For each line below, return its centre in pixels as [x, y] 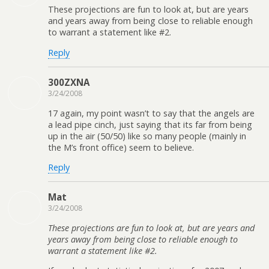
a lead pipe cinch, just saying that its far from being [150, 124]
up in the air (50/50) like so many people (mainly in [147, 136]
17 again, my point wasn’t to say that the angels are [151, 113]
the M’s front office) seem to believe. [121, 147]
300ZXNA [69, 83]
